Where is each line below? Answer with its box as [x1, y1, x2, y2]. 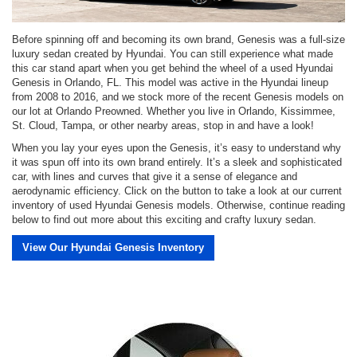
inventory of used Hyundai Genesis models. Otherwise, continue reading [12, 198, 345, 211]
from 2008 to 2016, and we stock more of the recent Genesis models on [12, 90, 343, 103]
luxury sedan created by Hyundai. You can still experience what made [12, 47, 333, 60]
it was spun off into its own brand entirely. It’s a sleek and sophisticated [12, 155, 342, 168]
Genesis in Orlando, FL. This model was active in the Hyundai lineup [12, 76, 328, 88]
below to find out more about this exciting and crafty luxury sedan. [12, 213, 316, 226]
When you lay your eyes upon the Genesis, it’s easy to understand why [12, 141, 341, 154]
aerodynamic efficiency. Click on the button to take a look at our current [12, 184, 342, 197]
